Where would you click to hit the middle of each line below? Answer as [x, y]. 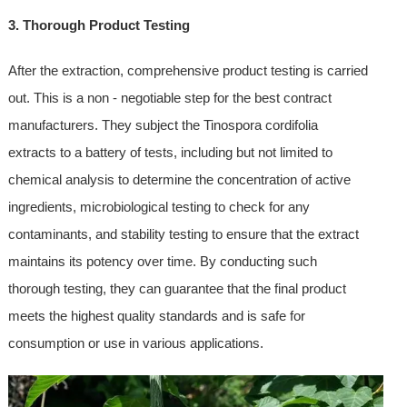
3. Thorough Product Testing [99, 25]
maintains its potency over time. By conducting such [162, 261]
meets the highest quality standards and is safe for [156, 315]
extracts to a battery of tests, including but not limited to [170, 152]
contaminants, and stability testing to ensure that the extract [183, 233]
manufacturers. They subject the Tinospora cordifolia [163, 124]
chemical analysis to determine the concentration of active [179, 179]
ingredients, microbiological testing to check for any [159, 206]
